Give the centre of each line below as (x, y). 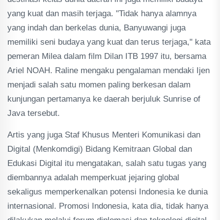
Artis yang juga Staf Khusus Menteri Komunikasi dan (104, 135)
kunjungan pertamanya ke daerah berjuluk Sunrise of (104, 99)
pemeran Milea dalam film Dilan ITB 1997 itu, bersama (107, 56)
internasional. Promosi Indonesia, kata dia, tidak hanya (108, 206)
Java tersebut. (34, 113)
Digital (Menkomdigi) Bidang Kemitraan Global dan (100, 149)
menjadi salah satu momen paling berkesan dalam (99, 84)
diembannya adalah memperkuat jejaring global (93, 177)
